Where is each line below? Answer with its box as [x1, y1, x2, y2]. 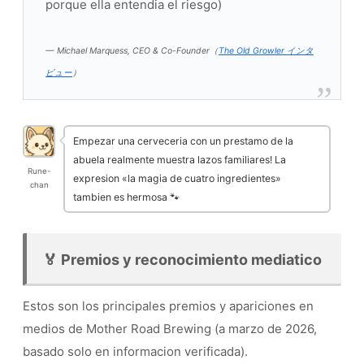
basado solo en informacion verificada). [23, 344, 248, 360]
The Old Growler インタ [219, 45, 314, 56]
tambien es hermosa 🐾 [73, 190, 180, 203]
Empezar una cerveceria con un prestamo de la [73, 134, 293, 147]
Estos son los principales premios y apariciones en [23, 298, 314, 314]
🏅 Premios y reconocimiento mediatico [43, 251, 322, 269]
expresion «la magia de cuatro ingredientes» [73, 171, 281, 184]
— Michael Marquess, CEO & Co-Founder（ [45, 45, 219, 56]
